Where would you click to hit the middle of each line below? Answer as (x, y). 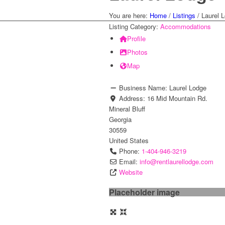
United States (129, 140)
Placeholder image (144, 192)
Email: (130, 161)
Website (131, 172)
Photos (138, 52)
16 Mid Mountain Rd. (178, 98)
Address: (133, 98)
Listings (184, 15)
